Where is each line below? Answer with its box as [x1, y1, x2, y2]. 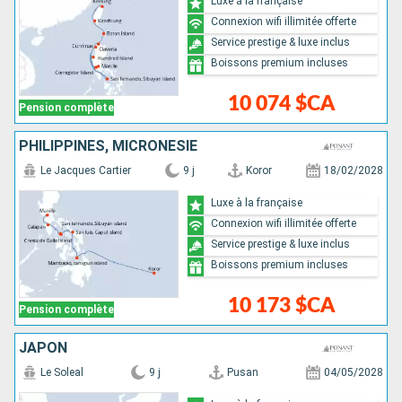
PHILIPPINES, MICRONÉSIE [19, 137, 197, 154]
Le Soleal [40, 366, 83, 379]
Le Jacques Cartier [40, 164, 131, 177]
